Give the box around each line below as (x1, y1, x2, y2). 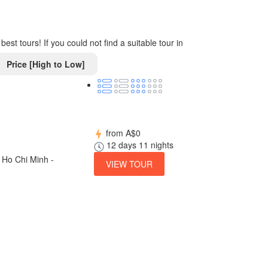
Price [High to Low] (4, 57, 85, 70)
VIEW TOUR (105, 157, 153, 170)
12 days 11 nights (103, 139, 173, 151)
